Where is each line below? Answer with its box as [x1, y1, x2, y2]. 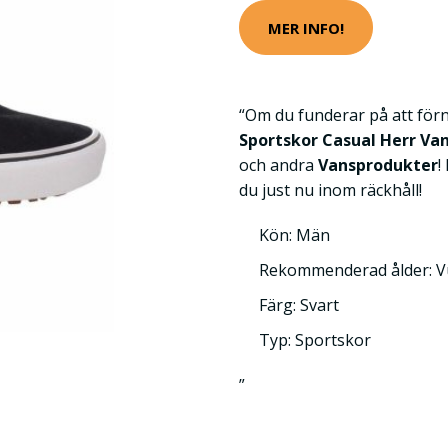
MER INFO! [268, 17, 344, 38]
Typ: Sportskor [259, 329, 371, 351]
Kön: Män [259, 224, 330, 246]
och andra [239, 154, 318, 176]
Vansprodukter [318, 154, 438, 176]
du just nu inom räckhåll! [239, 179, 422, 201]
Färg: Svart [259, 294, 339, 316]
